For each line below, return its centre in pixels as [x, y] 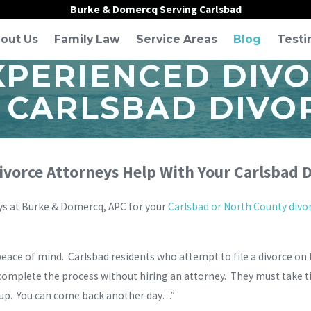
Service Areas [177, 40]
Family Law [87, 40]
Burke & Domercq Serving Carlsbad [155, 9]
